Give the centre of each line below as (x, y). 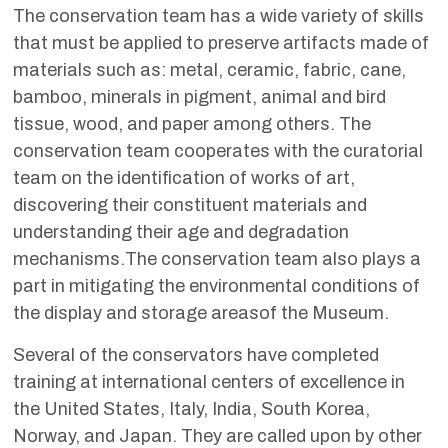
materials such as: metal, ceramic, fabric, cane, (209, 69)
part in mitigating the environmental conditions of (216, 285)
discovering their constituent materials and (189, 204)
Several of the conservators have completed (195, 354)
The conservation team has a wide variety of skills (218, 15)
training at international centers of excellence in (208, 381)
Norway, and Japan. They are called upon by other (217, 435)
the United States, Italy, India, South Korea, (191, 408)
